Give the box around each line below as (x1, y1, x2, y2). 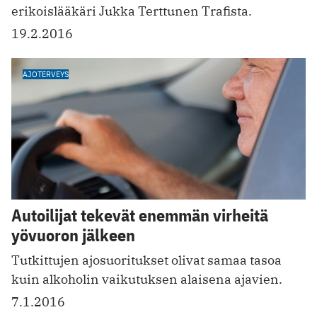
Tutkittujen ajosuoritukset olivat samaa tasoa (11, 251, 282, 268)
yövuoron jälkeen (11, 223, 135, 246)
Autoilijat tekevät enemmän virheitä (11, 203, 268, 226)
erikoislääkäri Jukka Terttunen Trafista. (11, 3, 252, 20)
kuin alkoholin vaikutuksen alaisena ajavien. (11, 270, 282, 287)
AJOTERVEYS (23, 69, 69, 80)
